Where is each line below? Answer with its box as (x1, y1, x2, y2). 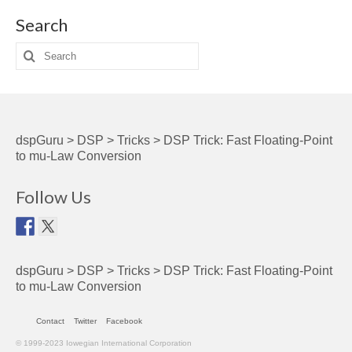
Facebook (106, 317, 142, 326)
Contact (36, 317, 64, 326)
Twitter (74, 317, 97, 326)
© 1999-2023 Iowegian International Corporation (16, 339, 192, 348)
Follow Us (16, 186, 91, 208)
